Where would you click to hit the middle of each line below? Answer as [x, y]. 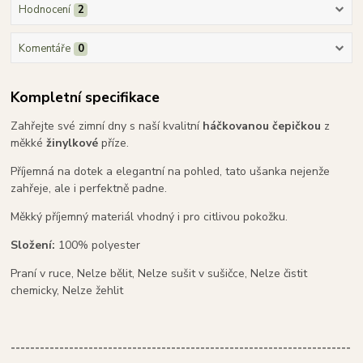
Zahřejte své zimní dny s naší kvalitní [107, 126]
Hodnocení [44, 10]
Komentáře [44, 48]
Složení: [33, 246]
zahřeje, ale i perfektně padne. [89, 189]
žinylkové [71, 143]
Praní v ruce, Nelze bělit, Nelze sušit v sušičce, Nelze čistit [159, 274]
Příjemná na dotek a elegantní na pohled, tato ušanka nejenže [171, 172]
